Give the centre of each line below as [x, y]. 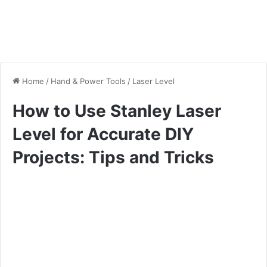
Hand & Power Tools [88, 81]
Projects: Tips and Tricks [113, 157]
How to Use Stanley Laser [117, 111]
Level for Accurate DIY [103, 134]
